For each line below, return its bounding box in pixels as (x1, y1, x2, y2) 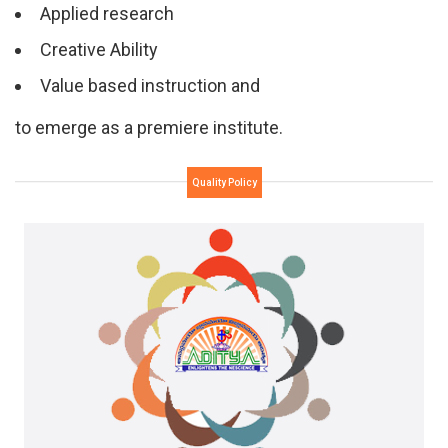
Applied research (40, 2, 174, 24)
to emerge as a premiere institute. (15, 116, 283, 138)
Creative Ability (40, 38, 158, 60)
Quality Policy (191, 176, 257, 188)
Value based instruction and (40, 74, 260, 96)
